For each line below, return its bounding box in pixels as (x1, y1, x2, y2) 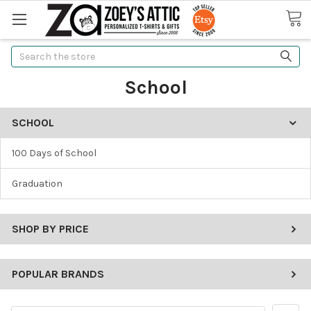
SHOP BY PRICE (12, 221, 89, 235)
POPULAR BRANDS (12, 267, 104, 280)
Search (11, 47, 43, 59)
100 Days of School (12, 146, 96, 159)
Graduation (12, 177, 62, 190)
